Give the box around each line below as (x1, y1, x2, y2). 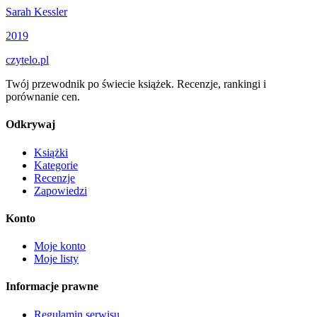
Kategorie (34, 158, 78, 171)
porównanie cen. (6, 91, 80, 103)
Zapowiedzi (34, 184, 87, 197)
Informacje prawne (6, 280, 98, 293)
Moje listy (34, 253, 79, 265)
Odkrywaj (6, 118, 55, 131)
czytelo (6, 54, 38, 66)
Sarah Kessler (6, 6, 67, 18)
